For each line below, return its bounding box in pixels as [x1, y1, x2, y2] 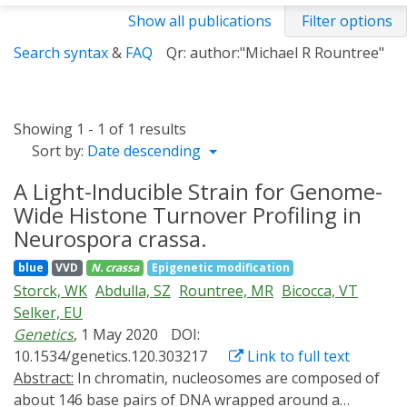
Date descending [87, 141, 204, 161]
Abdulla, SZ [95, 281, 171, 301]
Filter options [302, 11, 392, 31]
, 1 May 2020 [74, 324, 162, 344]
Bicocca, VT [282, 281, 358, 301]
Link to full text [243, 346, 350, 366]
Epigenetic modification [151, 260, 290, 275]
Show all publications [128, 11, 272, 31]
